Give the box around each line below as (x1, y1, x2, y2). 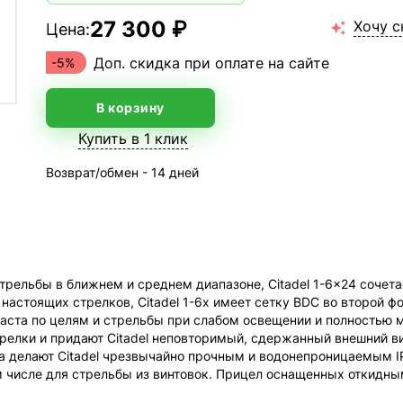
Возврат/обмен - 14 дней (45, 165, 199, 180)
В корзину (95, 100, 165, 115)
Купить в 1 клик (77, 130, 188, 148)
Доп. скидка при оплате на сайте (93, 53, 329, 72)
